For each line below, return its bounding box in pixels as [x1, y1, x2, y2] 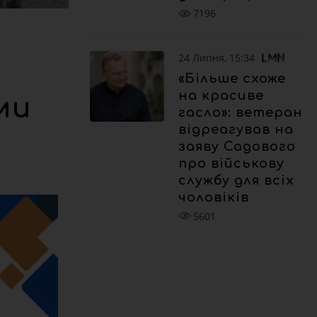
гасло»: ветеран [178, 105, 303, 120]
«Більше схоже [178, 71, 286, 86]
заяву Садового [178, 139, 296, 154]
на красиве [178, 88, 264, 103]
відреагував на [178, 122, 294, 137]
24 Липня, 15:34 [178, 50, 255, 64]
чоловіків [178, 190, 249, 204]
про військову [178, 156, 284, 171]
